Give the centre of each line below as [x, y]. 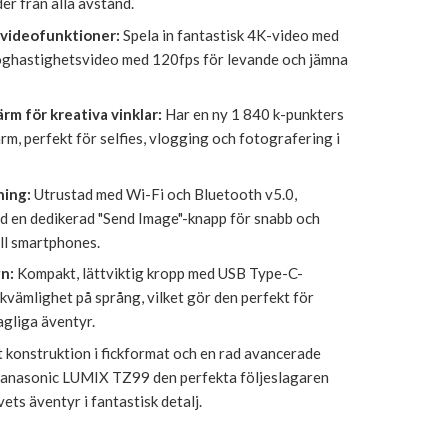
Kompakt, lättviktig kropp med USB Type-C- [158, 273]
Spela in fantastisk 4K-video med [229, 34]
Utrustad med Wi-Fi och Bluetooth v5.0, [163, 193]
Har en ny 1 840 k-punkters [252, 114]
